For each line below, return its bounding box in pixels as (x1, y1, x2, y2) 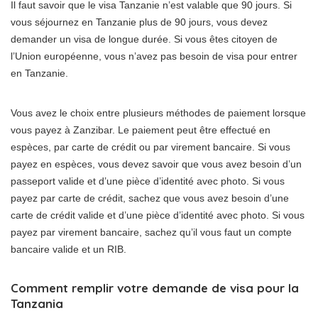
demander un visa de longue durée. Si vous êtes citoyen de (11, 33, 278, 45)
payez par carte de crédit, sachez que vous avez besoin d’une (11, 192, 289, 204)
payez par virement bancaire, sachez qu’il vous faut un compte (11, 226, 292, 238)
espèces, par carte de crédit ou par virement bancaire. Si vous (11, 141, 290, 153)
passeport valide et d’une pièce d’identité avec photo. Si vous (11, 175, 285, 187)
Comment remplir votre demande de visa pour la (11, 280, 299, 295)
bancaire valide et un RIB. (11, 243, 126, 255)
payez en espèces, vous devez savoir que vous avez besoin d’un (11, 158, 302, 170)
